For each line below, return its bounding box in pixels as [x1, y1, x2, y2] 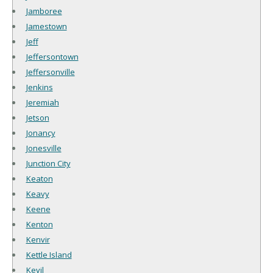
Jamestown [26, 20, 67, 32]
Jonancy [26, 127, 55, 138]
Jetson [26, 112, 49, 123]
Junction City [26, 157, 71, 169]
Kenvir [26, 233, 50, 245]
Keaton [26, 172, 53, 184]
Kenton [26, 218, 53, 230]
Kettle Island [26, 249, 72, 260]
